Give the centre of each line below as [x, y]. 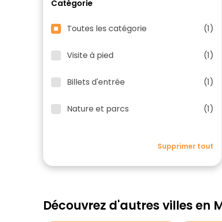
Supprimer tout [186, 146]
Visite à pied [90, 55]
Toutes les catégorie [107, 28]
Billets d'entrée [96, 82]
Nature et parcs [98, 109]
